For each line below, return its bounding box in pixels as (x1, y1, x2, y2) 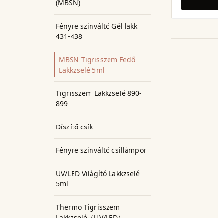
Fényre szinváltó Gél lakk (56, 21, 138, 31)
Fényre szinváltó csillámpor (56, 145, 146, 155)
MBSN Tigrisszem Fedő (59, 55, 135, 64)
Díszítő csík (56, 122, 93, 131)
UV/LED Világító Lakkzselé (56, 169, 140, 178)
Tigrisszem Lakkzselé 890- (56, 89, 142, 98)
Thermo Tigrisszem (56, 202, 120, 212)
